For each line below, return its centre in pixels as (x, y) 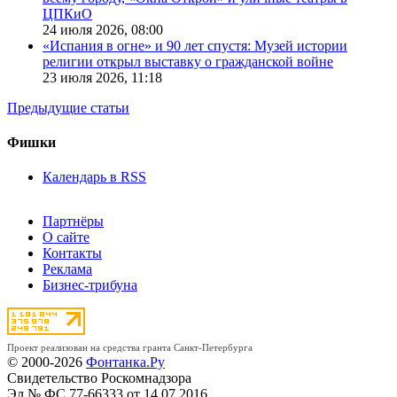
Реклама (67, 269)
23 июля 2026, (87, 77)
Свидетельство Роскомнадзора (99, 378)
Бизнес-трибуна (90, 285)
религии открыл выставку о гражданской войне (188, 61)
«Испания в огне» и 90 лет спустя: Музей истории (195, 45)
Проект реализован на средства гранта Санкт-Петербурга (130, 348)
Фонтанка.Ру (125, 362)
